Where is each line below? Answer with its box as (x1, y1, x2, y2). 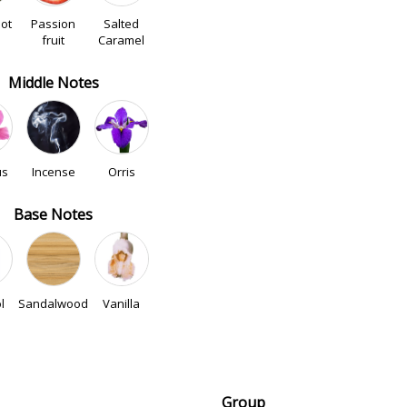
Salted (104, 15, 139, 32)
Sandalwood (18, 295, 88, 312)
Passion (31, 15, 75, 32)
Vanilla (103, 295, 140, 312)
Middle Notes (7, 73, 99, 93)
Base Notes (14, 204, 93, 224)
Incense (31, 164, 75, 180)
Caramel (98, 32, 144, 48)
